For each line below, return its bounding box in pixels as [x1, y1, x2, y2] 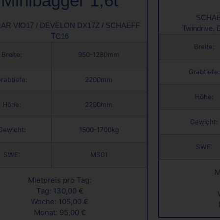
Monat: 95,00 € [33, 208, 86, 218]
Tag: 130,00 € [36, 186, 83, 196]
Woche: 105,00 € [31, 197, 89, 207]
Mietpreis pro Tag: [28, 175, 92, 185]
